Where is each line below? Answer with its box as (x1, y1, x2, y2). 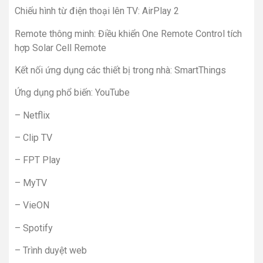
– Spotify (15, 222, 53, 234)
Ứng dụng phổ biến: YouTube (15, 87, 130, 99)
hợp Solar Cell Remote (15, 42, 106, 53)
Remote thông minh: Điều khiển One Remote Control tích (15, 28, 242, 39)
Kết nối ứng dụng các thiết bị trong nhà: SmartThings (15, 64, 226, 76)
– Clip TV (15, 132, 52, 144)
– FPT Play (15, 154, 60, 166)
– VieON (15, 200, 49, 211)
